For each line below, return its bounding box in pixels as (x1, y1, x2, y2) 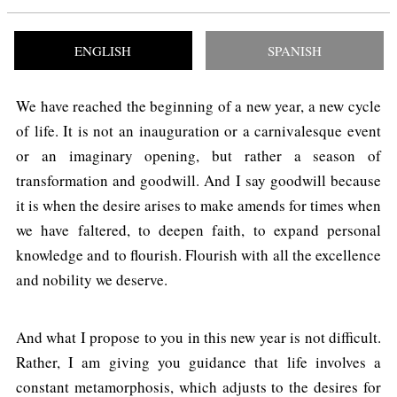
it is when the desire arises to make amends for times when (16, 194, 381, 215)
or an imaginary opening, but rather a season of (16, 144, 381, 166)
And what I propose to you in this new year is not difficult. (16, 326, 381, 347)
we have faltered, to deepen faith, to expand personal (16, 219, 381, 240)
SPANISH (267, 41, 322, 59)
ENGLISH (74, 41, 131, 59)
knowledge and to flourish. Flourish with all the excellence (16, 244, 381, 265)
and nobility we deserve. (16, 269, 167, 290)
